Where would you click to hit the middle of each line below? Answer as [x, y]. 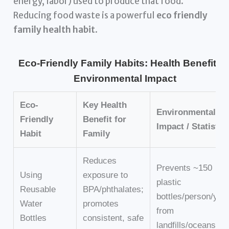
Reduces [100, 161]
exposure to [106, 175]
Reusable [38, 189]
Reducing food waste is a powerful [85, 15]
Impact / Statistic [191, 126]
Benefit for [105, 119]
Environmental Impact [125, 78]
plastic [169, 182]
